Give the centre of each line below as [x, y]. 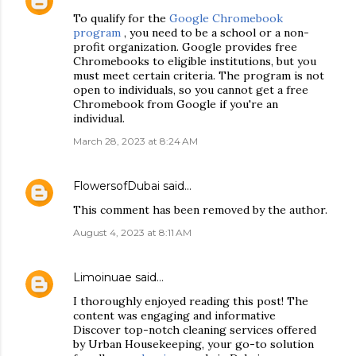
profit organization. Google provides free [185, 47]
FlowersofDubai [116, 186]
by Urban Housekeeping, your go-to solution [193, 344]
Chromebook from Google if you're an [176, 104]
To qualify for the [121, 18]
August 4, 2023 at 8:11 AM [132, 232]
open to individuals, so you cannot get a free [191, 90]
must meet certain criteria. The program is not [199, 75]
